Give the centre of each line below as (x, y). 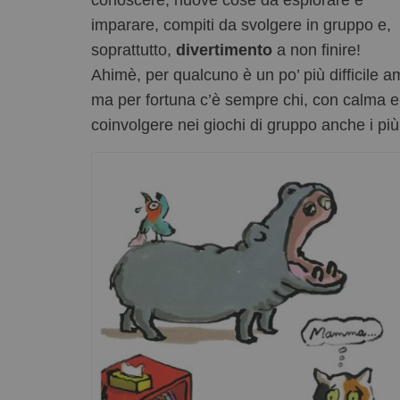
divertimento (224, 50)
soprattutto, (133, 50)
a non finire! (317, 50)
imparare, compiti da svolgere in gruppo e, (241, 25)
